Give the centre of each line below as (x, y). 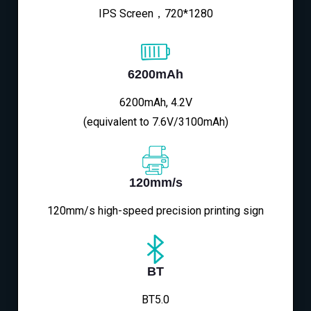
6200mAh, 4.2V (155, 103)
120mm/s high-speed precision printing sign (155, 211)
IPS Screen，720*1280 (155, 14)
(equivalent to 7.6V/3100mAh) (155, 122)
